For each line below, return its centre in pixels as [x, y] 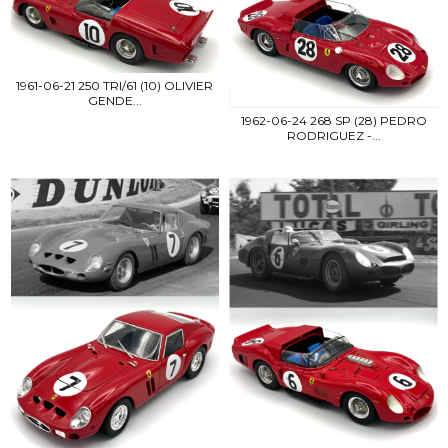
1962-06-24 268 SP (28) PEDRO [333, 121]
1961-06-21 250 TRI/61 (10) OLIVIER [114, 85]
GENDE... [114, 100]
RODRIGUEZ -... [333, 136]
